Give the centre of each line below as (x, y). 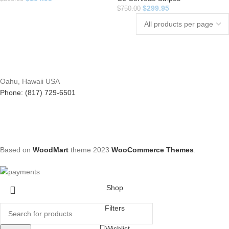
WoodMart (51, 150)
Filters (114, 208)
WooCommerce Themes (153, 150)
